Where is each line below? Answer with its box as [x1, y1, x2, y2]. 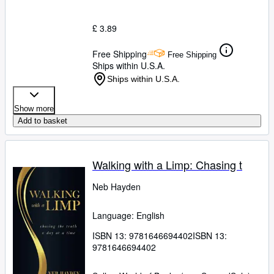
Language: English [92, 209, 165, 222]
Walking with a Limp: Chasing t [92, 157, 242, 173]
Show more [14, 104, 54, 114]
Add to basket [18, 116, 67, 126]
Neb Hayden [92, 180, 141, 193]
